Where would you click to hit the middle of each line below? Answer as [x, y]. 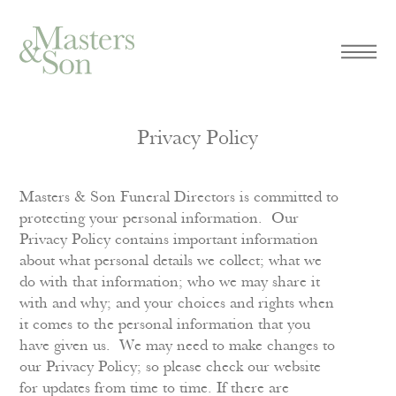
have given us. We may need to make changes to [178, 346]
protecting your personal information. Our [160, 219]
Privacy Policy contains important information [169, 240]
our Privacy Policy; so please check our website [171, 367]
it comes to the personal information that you [165, 325]
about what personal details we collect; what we [171, 261]
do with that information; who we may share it [170, 282]
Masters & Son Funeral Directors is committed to [179, 198]
